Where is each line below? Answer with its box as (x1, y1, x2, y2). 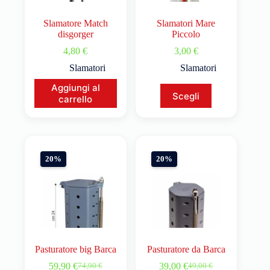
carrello (58, 93, 93, 105)
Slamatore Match (43, 18, 108, 29)
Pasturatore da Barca (146, 243, 225, 254)
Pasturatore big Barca (34, 243, 116, 254)
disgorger (57, 29, 93, 40)
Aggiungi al (51, 82, 100, 94)
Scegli (172, 90, 200, 102)
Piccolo (172, 29, 201, 40)
